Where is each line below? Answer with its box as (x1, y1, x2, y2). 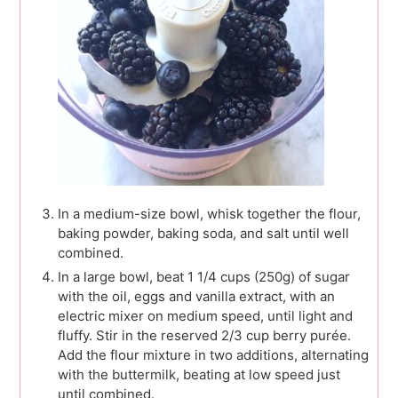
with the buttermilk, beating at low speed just (58, 366, 340, 384)
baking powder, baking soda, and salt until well (58, 225, 349, 243)
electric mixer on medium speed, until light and (58, 307, 353, 325)
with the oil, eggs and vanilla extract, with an (58, 288, 335, 306)
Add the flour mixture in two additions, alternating (58, 346, 369, 364)
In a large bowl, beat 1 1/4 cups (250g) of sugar (58, 268, 350, 286)
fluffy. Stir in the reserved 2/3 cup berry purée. (58, 327, 351, 345)
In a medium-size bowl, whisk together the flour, (58, 205, 361, 223)
